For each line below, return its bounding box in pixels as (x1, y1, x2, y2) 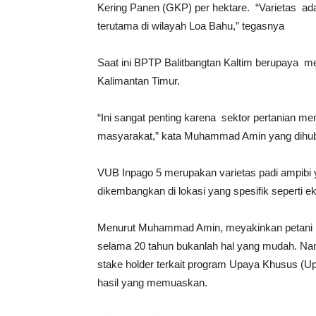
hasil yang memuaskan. (97, 276, 207, 288)
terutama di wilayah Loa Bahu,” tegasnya (97, 20, 284, 32)
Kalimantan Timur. (97, 75, 180, 87)
